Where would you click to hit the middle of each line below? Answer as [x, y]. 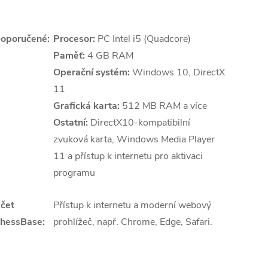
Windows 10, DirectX [177, 72]
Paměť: [69, 56]
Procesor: [74, 39]
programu [74, 173]
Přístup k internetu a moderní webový [132, 205]
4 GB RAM [109, 56]
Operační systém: [92, 72]
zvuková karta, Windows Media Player [134, 139]
